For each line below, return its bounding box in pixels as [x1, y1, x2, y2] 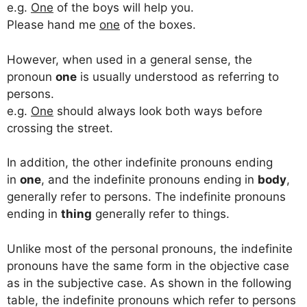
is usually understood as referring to [77, 69, 279, 84]
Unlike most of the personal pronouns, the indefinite [7, 241, 293, 256]
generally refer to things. [92, 207, 230, 221]
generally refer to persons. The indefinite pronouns [7, 190, 286, 204]
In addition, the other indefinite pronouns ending [7, 156, 273, 170]
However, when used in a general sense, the [7, 52, 252, 66]
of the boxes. [120, 18, 196, 32]
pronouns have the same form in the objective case [7, 258, 289, 273]
